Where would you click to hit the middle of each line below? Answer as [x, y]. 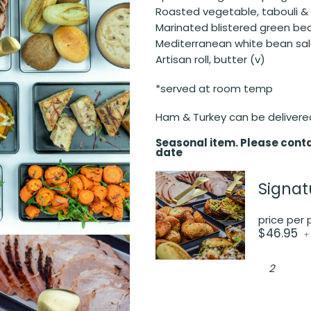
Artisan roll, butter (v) [210, 59]
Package [280, 285]
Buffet [274, 276]
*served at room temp [214, 88]
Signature [283, 256]
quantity [280, 295]
